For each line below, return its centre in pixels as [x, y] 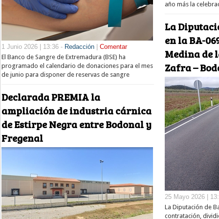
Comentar [113, 47]
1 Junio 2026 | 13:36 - [33, 47]
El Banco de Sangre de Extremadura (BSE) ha [64, 57]
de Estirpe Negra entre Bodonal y [77, 124]
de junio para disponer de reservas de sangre [66, 75]
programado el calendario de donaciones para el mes [77, 66]
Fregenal [22, 138]
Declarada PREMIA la [51, 97]
